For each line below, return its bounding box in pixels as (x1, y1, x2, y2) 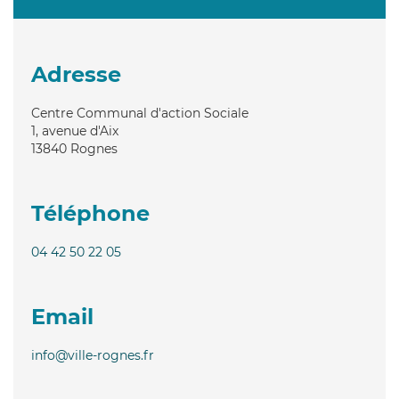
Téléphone (31, 199, 150, 226)
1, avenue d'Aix (31, 122, 118, 139)
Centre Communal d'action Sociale (31, 104, 248, 121)
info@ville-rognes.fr (31, 346, 154, 363)
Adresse (31, 61, 121, 87)
